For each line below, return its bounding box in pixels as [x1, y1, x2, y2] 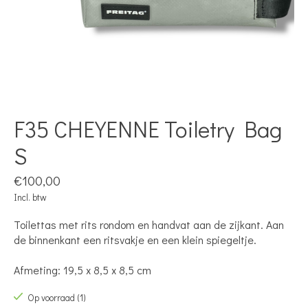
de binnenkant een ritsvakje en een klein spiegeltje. [14, 232, 256, 247]
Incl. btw [14, 190, 47, 203]
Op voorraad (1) [27, 291, 86, 304]
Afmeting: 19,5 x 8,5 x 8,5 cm [14, 262, 151, 277]
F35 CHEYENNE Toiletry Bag [14, 113, 282, 144]
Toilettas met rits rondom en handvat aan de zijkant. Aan [14, 217, 284, 232]
